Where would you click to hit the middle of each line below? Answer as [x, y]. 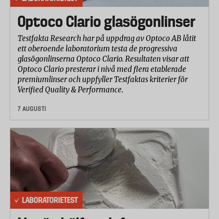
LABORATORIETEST [50, 200]
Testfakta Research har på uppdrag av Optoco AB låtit [107, 38]
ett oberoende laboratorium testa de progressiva [98, 48]
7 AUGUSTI [32, 109]
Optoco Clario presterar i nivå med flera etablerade [102, 69]
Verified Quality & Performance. [70, 89]
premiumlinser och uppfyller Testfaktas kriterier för [103, 79]
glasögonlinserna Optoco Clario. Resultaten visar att [103, 59]
